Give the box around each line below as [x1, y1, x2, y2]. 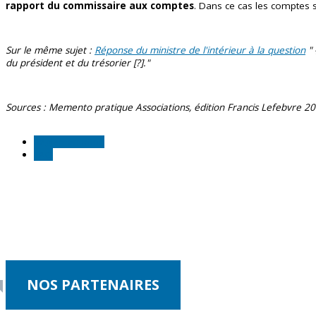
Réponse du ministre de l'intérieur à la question [95, 43, 305, 56]
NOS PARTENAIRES [27, 275, 159, 294]
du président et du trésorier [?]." [6, 56, 150, 69]
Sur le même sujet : [6, 43, 95, 56]
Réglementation [34, 135, 104, 148]
